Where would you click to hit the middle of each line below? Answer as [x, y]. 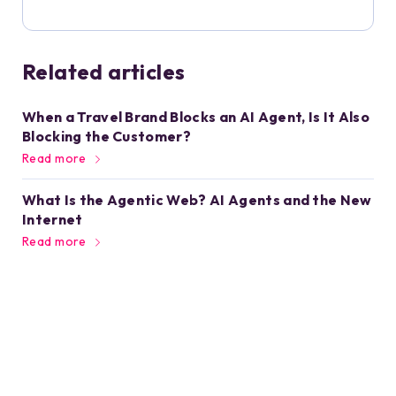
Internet [53, 220]
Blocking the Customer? [107, 137]
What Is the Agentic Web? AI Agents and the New [197, 200]
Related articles [104, 72]
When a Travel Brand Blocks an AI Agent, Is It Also [196, 117]
